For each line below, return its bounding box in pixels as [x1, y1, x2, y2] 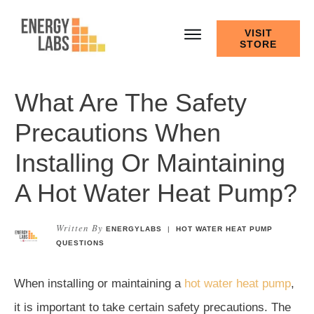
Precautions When [15, 118, 221, 147]
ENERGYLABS [106, 224, 163, 233]
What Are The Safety [15, 88, 247, 117]
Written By [56, 221, 104, 234]
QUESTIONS [56, 238, 105, 247]
